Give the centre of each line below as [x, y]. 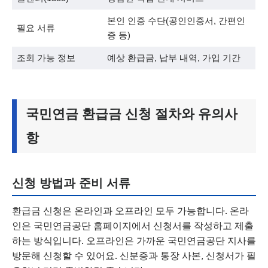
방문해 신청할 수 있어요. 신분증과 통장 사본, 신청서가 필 [134, 255]
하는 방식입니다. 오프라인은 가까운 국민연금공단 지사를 [134, 240]
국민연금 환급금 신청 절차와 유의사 [132, 114]
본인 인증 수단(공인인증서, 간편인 [176, 21]
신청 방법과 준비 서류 [71, 183]
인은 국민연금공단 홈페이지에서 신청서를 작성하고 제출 [133, 226]
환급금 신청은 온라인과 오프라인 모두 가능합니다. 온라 [130, 211]
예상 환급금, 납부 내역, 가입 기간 [173, 58]
